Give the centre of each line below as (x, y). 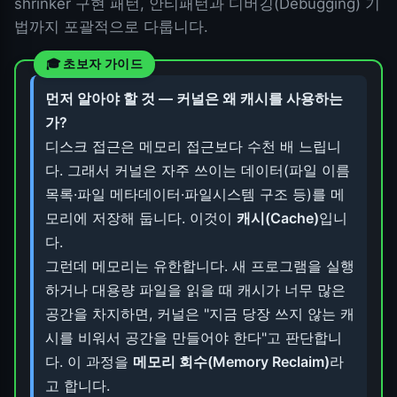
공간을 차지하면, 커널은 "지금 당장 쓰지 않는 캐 (199, 313)
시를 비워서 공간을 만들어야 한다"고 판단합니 (193, 337)
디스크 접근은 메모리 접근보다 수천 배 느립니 (193, 146)
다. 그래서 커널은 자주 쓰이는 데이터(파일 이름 (197, 170)
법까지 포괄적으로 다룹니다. (111, 26)
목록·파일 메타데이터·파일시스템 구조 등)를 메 (195, 194)
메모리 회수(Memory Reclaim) (231, 361)
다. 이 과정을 (89, 361)
